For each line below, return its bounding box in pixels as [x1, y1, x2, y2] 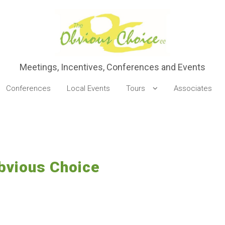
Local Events [66, 83, 110, 93]
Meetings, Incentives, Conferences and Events [20, 61, 205, 72]
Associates [173, 83, 212, 93]
